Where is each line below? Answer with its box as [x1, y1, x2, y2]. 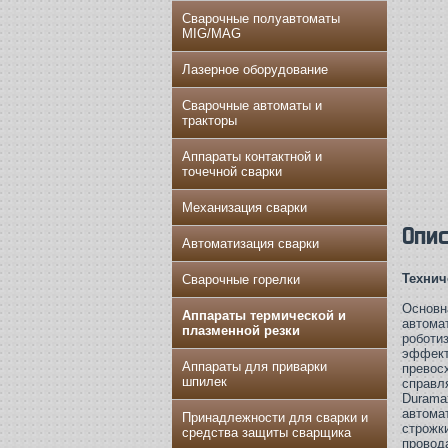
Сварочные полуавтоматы [182, 11, 340, 26]
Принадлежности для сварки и [182, 410, 368, 425]
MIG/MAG [182, 26, 241, 41]
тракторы [182, 113, 237, 128]
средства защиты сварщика [182, 425, 351, 440]
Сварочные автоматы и [182, 98, 322, 113]
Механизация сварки [182, 200, 307, 215]
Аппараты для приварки [182, 359, 327, 374]
